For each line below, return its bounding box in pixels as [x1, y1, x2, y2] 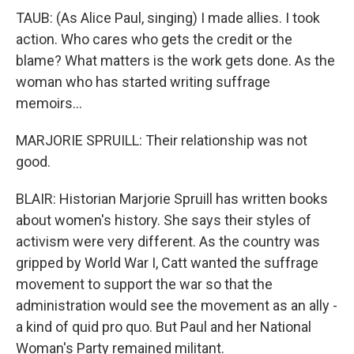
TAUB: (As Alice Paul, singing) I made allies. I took [16, 9, 320, 26]
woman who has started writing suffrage [16, 73, 270, 90]
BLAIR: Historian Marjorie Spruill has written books [16, 190, 328, 207]
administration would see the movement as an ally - [16, 297, 337, 314]
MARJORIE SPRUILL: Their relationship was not [16, 132, 307, 149]
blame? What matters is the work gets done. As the [16, 52, 335, 69]
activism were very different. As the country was [16, 233, 320, 250]
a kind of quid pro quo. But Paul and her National [16, 318, 311, 335]
